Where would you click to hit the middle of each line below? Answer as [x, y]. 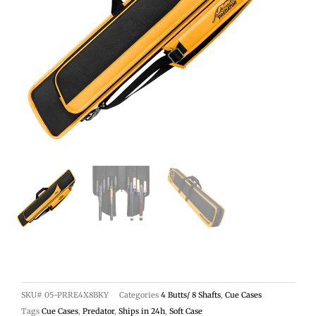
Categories [139, 294]
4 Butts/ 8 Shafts [191, 294]
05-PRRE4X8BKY [77, 294]
